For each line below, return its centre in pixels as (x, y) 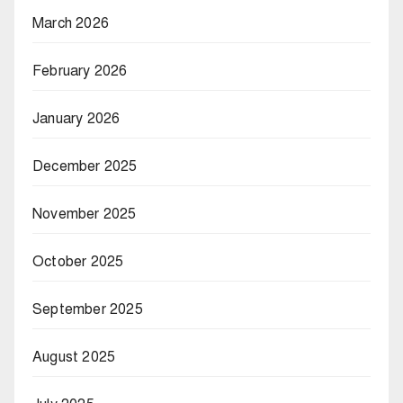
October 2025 (78, 262)
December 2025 (85, 167)
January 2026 (76, 119)
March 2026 (71, 24)
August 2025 (74, 358)
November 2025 (85, 215)
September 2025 (88, 310)
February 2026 (80, 72)
